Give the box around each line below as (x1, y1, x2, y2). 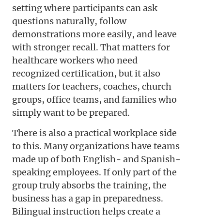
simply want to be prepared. (12, 107, 130, 119)
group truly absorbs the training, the (12, 179, 167, 191)
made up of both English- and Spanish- (12, 153, 181, 165)
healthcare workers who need (12, 55, 138, 66)
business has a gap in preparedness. (12, 192, 163, 204)
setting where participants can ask (12, 2, 157, 14)
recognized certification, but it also (12, 68, 160, 79)
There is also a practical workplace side (12, 127, 177, 139)
